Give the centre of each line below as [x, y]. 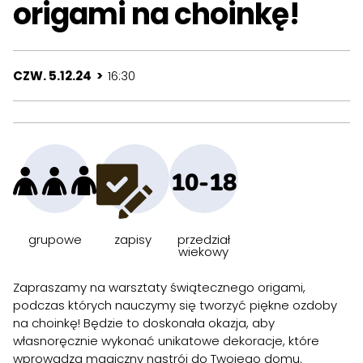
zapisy [133, 240]
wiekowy [204, 252]
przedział [203, 240]
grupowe [55, 240]
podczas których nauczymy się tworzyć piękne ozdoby [175, 305]
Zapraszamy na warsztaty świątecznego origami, [159, 288]
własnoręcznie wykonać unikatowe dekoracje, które [166, 341]
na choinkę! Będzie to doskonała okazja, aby [144, 323]
